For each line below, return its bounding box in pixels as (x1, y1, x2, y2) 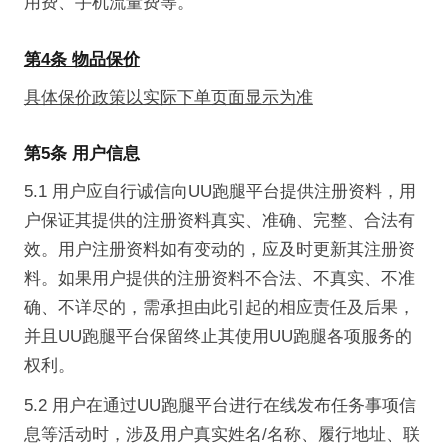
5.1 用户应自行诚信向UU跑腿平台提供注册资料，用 (23, 182, 416, 202)
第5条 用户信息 (23, 144, 140, 164)
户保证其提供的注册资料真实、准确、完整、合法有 (23, 211, 415, 231)
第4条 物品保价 (23, 49, 140, 69)
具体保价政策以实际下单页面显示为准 (23, 87, 313, 107)
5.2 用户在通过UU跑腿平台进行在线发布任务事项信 (23, 395, 416, 415)
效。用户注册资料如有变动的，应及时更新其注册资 (23, 240, 415, 260)
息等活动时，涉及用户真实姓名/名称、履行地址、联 (23, 424, 420, 444)
